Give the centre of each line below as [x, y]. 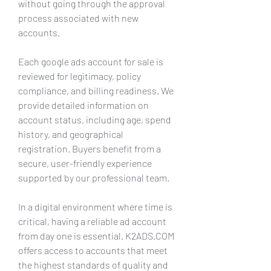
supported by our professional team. [94, 177]
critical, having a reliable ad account [92, 221]
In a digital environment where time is [95, 206]
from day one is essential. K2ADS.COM [96, 235]
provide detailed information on [83, 105]
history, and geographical [71, 134]
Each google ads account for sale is [91, 61]
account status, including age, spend [95, 119]
